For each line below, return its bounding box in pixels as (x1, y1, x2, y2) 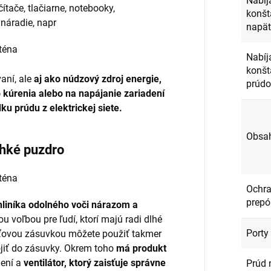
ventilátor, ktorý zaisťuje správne (23, 257, 166, 269)
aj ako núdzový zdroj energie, (34, 73, 162, 85)
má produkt (116, 243, 167, 255)
